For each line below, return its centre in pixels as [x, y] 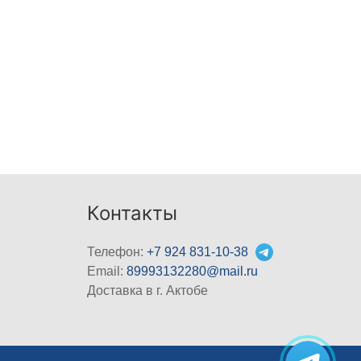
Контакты [133, 213]
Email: [107, 271]
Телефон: [117, 251]
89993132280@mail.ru [193, 271]
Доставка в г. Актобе [148, 290]
